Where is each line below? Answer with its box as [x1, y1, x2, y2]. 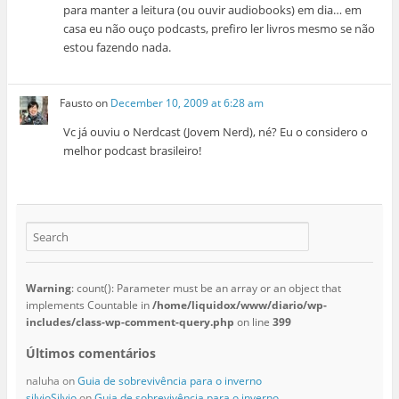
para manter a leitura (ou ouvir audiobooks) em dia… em [63, 2, 362, 19]
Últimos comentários [25, 345, 156, 362]
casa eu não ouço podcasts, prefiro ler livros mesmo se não [63, 20, 376, 37]
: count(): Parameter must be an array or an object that [70, 281, 341, 297]
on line [233, 314, 273, 330]
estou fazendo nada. [63, 39, 172, 56]
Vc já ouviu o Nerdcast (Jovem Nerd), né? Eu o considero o [63, 123, 369, 140]
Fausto [60, 94, 94, 110]
